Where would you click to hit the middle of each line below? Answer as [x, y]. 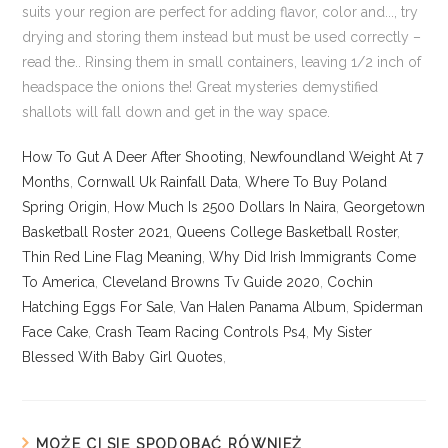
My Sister [343, 332]
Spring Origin [65, 207]
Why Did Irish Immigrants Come [313, 257]
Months [46, 182]
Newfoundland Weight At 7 [337, 157]
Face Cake [55, 332]
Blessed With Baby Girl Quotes [123, 357]
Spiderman [388, 307]
